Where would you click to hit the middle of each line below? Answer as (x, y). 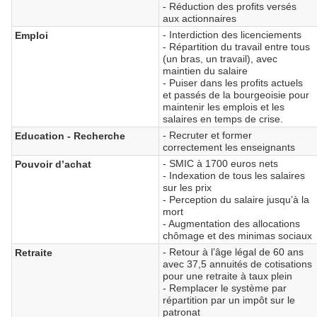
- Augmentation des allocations (232, 223)
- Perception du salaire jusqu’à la (236, 199)
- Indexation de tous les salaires (234, 175)
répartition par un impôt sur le (229, 300)
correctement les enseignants (229, 147)
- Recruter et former (208, 135)
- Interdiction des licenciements (232, 34)
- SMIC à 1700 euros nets (221, 163)
